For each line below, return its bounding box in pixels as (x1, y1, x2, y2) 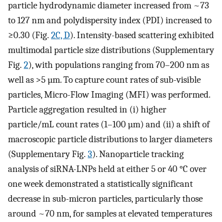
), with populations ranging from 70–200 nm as (28, 59, 209, 70)
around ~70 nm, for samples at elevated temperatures (8, 208, 212, 219)
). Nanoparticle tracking (92, 148, 184, 160)
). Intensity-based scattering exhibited (70, 29, 214, 41)
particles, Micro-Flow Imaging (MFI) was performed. (8, 89, 210, 100)
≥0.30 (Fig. (8, 29, 51, 41)
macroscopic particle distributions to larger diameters (8, 133, 212, 145)
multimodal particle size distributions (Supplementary (8, 44, 214, 55)
